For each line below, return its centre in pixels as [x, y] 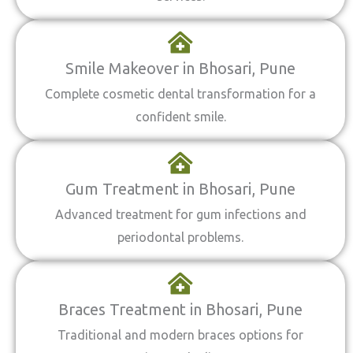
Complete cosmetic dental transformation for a [180, 94]
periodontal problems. [180, 237]
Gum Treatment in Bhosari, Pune [180, 189]
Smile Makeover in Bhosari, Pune [180, 68]
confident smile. [180, 117]
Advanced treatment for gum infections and [180, 214]
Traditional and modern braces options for [180, 335]
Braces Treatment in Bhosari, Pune [180, 309]
